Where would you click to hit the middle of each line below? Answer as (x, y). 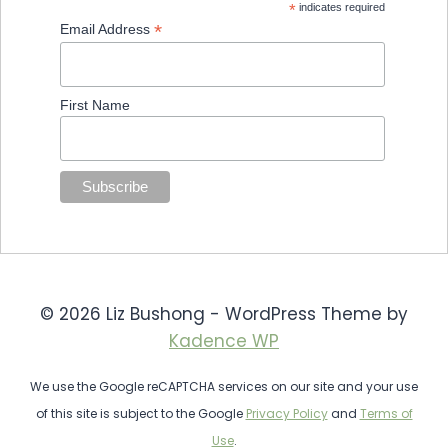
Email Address (106, 28)
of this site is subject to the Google (140, 414)
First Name (94, 105)
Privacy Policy (286, 414)
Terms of (386, 414)
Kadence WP (224, 341)
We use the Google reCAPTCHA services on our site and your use (224, 387)
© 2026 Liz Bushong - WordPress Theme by (224, 314)
